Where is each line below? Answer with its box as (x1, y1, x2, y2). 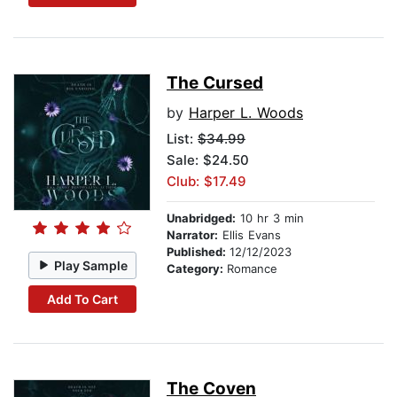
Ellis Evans (218, 228, 281, 243)
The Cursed (167, 73, 263, 94)
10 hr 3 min (236, 211, 304, 226)
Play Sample (54, 257, 128, 273)
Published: (167, 245, 230, 260)
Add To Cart (46, 291, 118, 307)
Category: (167, 261, 227, 276)
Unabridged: (167, 211, 236, 226)
